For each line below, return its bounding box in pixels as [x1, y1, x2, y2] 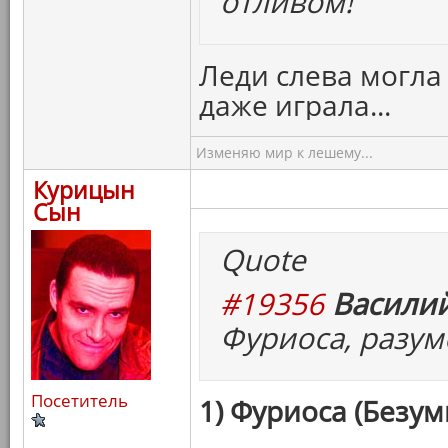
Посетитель [31, 389, 128, 412]
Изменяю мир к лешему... [196, 143, 373, 162]
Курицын [33, 174, 135, 206]
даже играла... [199, 86, 391, 124]
